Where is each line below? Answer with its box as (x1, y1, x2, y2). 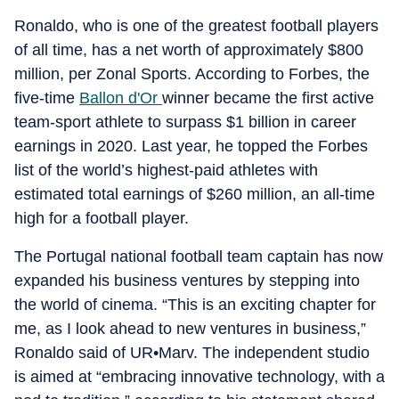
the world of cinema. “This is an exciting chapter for (14, 296, 376, 313)
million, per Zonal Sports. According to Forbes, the (14, 65, 370, 83)
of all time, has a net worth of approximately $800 (14, 41, 363, 59)
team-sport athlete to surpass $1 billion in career (14, 113, 356, 131)
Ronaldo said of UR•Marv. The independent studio (14, 344, 370, 362)
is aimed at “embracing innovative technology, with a (14, 368, 385, 386)
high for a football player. (14, 209, 189, 227)
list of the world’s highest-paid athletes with (14, 161, 318, 179)
